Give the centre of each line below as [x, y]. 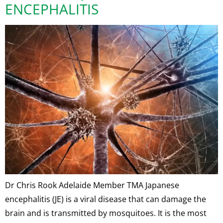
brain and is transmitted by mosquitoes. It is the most [106, 213]
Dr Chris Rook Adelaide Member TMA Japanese [92, 185]
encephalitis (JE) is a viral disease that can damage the [106, 199]
